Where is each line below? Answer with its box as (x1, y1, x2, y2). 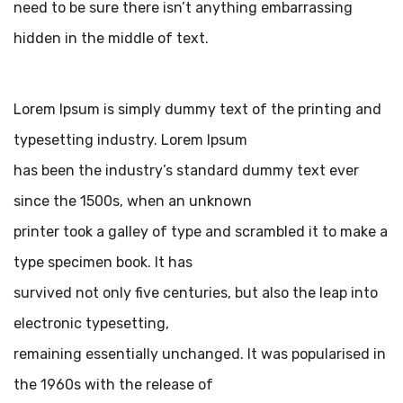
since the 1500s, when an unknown (13, 193, 252, 210)
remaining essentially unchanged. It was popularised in (13, 345, 386, 363)
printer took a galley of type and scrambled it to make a (13, 223, 388, 241)
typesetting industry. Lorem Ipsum (13, 131, 247, 149)
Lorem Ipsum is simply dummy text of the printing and (13, 101, 381, 119)
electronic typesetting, (13, 315, 169, 333)
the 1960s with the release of (13, 376, 213, 394)
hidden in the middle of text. (13, 30, 209, 48)
